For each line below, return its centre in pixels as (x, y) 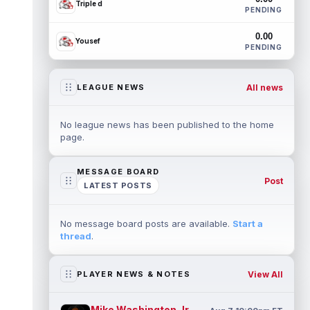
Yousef (88, 41)
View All (265, 274)
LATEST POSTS (118, 185)
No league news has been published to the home (167, 125)
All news (265, 87)
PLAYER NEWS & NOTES (134, 274)
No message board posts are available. (146, 224)
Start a (248, 224)
